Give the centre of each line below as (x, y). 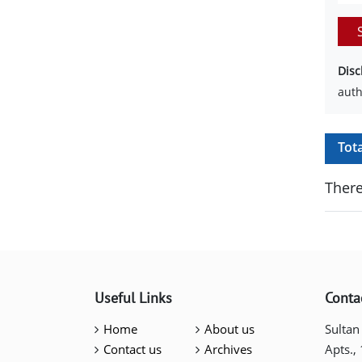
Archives (228, 349)
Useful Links (133, 297)
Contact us (132, 349)
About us (229, 328)
